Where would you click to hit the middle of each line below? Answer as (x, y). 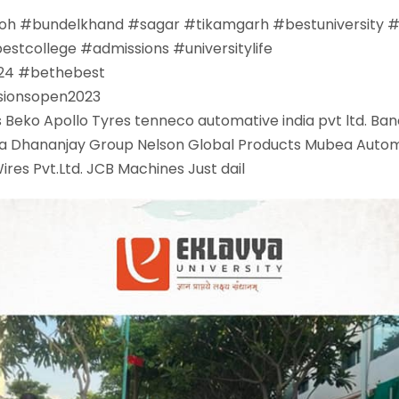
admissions (131, 49)
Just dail (216, 169)
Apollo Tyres (87, 121)
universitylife (229, 49)
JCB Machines (135, 169)
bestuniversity (334, 24)
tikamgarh (232, 24)
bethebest (68, 73)
